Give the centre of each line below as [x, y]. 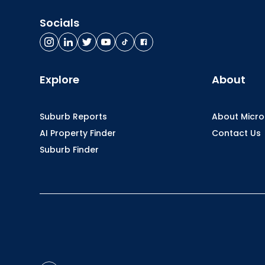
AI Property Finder [78, 133]
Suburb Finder [70, 150]
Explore [60, 80]
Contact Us [237, 133]
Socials [60, 23]
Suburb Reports [74, 117]
